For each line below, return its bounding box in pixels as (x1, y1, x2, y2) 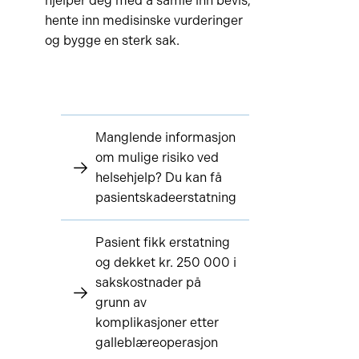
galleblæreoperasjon (95, 335, 218, 350)
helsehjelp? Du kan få (95, 170, 222, 185)
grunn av (95, 295, 147, 310)
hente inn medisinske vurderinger (44, 13, 243, 28)
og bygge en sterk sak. (44, 33, 179, 48)
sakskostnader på (95, 275, 201, 290)
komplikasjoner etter (95, 315, 219, 330)
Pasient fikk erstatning (95, 235, 230, 250)
